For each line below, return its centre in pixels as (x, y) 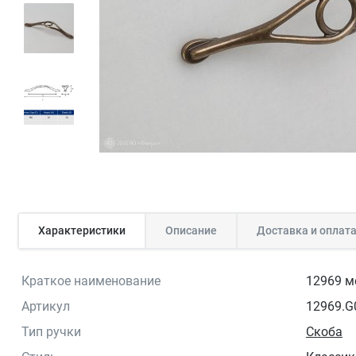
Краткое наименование (91, 281)
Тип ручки (51, 331)
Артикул (46, 306)
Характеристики (82, 230)
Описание (191, 230)
